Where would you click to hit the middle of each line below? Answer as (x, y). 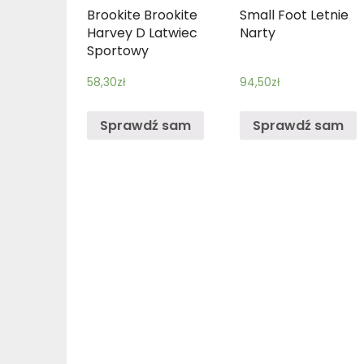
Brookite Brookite (142, 15)
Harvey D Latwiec (142, 32)
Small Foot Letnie (295, 15)
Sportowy (118, 50)
